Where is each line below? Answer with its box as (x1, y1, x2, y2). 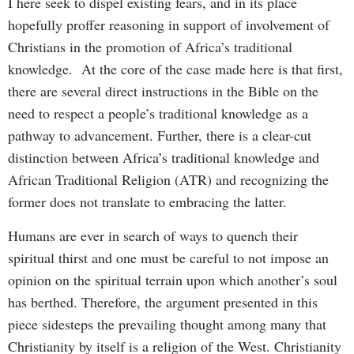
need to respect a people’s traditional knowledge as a (8, 104, 308, 123)
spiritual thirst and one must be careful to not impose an (8, 247, 329, 267)
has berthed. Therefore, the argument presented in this (8, 292, 318, 311)
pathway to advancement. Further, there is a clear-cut (8, 126, 311, 145)
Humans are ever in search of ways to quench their (8, 225, 298, 245)
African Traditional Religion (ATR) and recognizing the (8, 170, 329, 190)
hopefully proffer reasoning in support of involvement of (8, 15, 330, 35)
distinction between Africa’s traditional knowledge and (8, 148, 319, 168)
